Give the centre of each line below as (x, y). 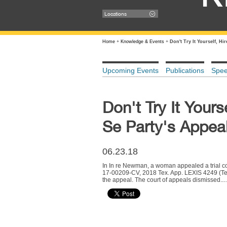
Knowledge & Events (142, 42)
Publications (185, 70)
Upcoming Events (130, 70)
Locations (115, 14)
